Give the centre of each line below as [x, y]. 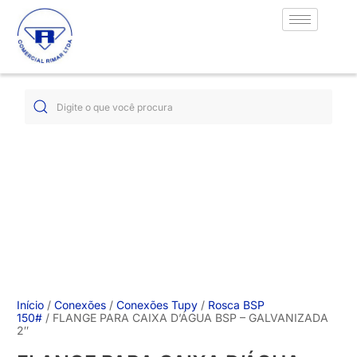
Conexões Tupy [157, 305]
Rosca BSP [237, 305]
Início [31, 305]
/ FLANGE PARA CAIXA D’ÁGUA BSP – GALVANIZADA [186, 318]
